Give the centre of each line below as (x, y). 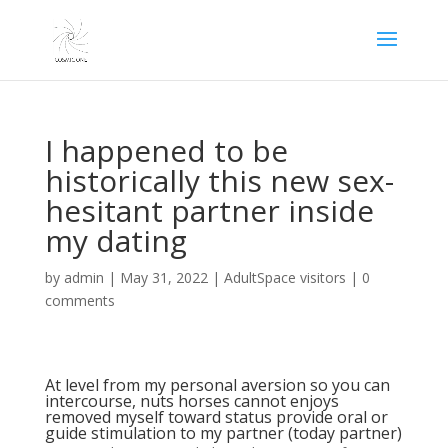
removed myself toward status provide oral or (216, 417)
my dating (115, 240)
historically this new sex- (219, 180)
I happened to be (166, 150)
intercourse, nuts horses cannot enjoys (191, 401)
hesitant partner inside (209, 210)
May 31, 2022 (163, 277)
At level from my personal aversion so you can (217, 385)
